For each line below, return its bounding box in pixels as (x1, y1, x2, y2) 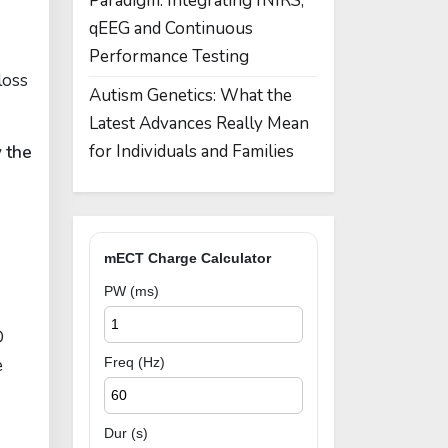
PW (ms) (104, 283, 159, 299)
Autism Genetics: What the (89, 84, 292, 107)
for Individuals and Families (89, 140, 294, 163)
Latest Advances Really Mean (89, 112, 309, 135)
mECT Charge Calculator (104, 250, 271, 266)
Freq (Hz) (104, 354, 165, 370)
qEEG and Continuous (89, 17, 253, 40)
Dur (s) (104, 425, 148, 441)
